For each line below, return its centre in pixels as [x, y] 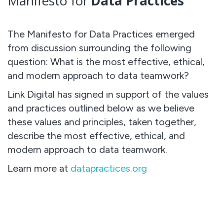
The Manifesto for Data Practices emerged [101, 34]
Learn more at [39, 168]
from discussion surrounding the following [99, 48]
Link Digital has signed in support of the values [108, 94]
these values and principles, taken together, [102, 122]
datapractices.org [109, 168]
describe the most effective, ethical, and [96, 136]
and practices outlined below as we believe [101, 108]
